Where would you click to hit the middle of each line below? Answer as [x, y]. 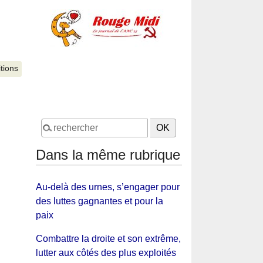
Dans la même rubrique [108, 154]
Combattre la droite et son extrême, [108, 238]
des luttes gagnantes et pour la [99, 201]
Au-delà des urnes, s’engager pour [107, 187]
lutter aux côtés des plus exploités [106, 252]
